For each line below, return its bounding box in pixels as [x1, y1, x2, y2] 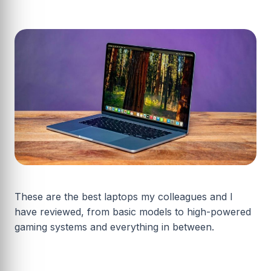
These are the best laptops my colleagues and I [15, 190, 233, 203]
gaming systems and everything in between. [15, 220, 214, 233]
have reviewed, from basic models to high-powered [15, 205, 251, 218]
